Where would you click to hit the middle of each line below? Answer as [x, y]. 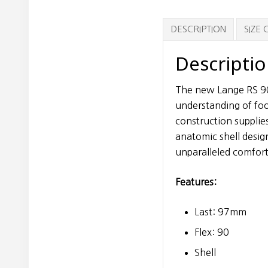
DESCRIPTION [198, 29]
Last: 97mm [220, 211]
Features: [196, 182]
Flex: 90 [212, 232]
